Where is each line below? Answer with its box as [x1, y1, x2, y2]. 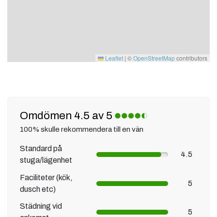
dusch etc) [20, 185, 56, 193]
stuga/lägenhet [20, 156, 72, 165]
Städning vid [20, 201, 62, 210]
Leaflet [104, 54, 123, 62]
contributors [175, 54, 207, 62]
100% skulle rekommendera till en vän [20, 125, 143, 133]
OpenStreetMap [133, 54, 175, 62]
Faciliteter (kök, [20, 173, 73, 182]
